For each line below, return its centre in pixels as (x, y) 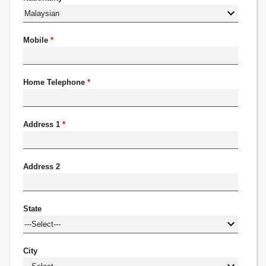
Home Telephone (56, 82)
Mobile (37, 40)
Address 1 (43, 124)
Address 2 (42, 167)
